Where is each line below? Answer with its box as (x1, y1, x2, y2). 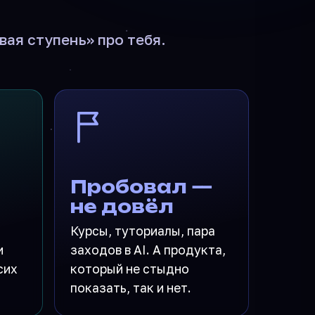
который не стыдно (70, 261, 189, 276)
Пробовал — (70, 175, 212, 198)
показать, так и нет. (70, 280, 191, 295)
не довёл (70, 195, 174, 217)
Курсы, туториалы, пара (70, 223, 215, 238)
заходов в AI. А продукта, (70, 242, 226, 257)
